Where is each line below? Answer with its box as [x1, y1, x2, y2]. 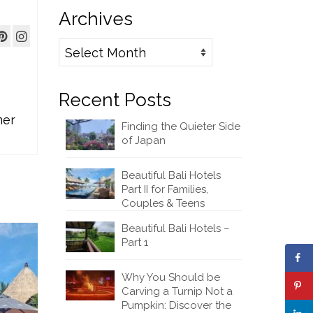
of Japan [121, 134, 166, 147]
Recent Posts [58, 89, 171, 110]
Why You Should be [121, 270, 220, 284]
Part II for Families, [121, 182, 208, 196]
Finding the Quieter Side [121, 120, 240, 133]
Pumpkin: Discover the [121, 298, 231, 312]
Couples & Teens [121, 196, 205, 210]
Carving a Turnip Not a [121, 284, 233, 298]
